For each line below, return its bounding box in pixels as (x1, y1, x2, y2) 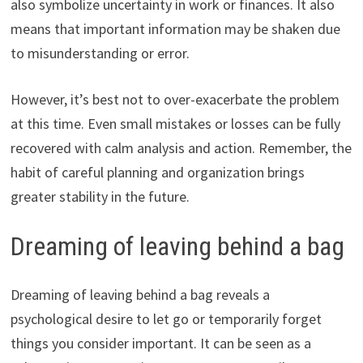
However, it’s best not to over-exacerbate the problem (10, 89, 340, 109)
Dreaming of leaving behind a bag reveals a (10, 285, 270, 305)
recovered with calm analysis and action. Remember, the (10, 138, 352, 157)
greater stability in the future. (10, 186, 190, 206)
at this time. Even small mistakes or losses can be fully (10, 113, 340, 133)
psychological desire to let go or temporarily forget (10, 310, 322, 329)
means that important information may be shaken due (10, 19, 340, 38)
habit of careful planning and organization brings (10, 162, 305, 181)
